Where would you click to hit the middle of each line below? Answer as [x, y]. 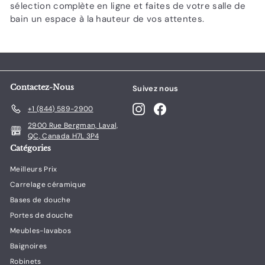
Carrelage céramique [48, 184]
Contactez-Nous [42, 87]
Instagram [162, 107]
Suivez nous [156, 88]
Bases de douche [40, 200]
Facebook [183, 107]
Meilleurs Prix [34, 169]
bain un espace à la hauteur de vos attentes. [107, 19]
